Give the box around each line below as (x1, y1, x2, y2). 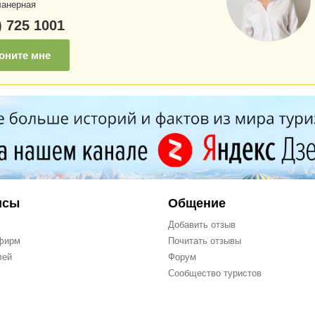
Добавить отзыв (168, 219, 236, 230)
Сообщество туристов (168, 268, 262, 278)
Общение (168, 196, 226, 210)
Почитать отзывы (168, 236, 241, 246)
